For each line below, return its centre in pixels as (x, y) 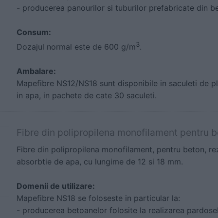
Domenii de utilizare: (56, 186)
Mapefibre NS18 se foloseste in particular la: (98, 198)
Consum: (34, 32)
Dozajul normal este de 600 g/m (76, 47)
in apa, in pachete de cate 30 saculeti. (87, 96)
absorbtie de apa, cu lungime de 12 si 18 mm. (100, 162)
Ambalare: (36, 71)
